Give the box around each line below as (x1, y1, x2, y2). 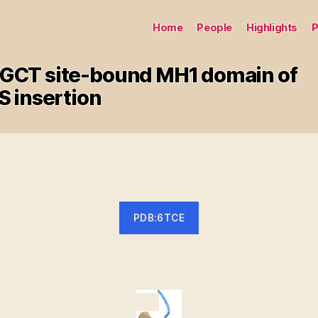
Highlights (246, 21, 297, 33)
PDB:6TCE (133, 212, 185, 224)
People (197, 21, 232, 33)
